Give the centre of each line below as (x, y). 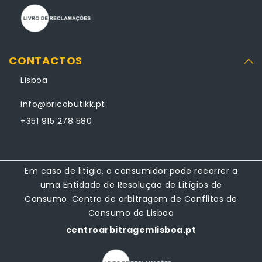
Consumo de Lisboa (131, 213)
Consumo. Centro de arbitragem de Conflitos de (131, 199)
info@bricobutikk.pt (63, 104)
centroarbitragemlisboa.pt (131, 230)
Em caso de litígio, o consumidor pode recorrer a (131, 171)
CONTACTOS (46, 61)
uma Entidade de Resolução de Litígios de (131, 185)
